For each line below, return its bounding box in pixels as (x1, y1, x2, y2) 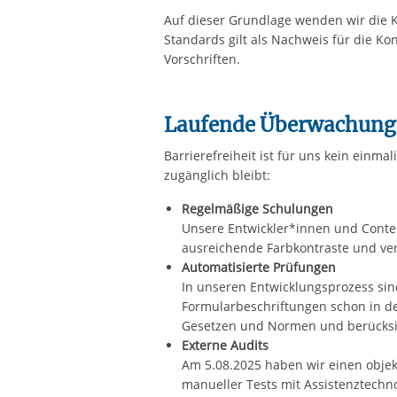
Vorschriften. (164, 51, 241, 67)
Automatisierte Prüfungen (182, 259, 337, 276)
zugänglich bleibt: (164, 167, 271, 183)
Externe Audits (182, 337, 269, 354)
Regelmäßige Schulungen (182, 200, 334, 217)
